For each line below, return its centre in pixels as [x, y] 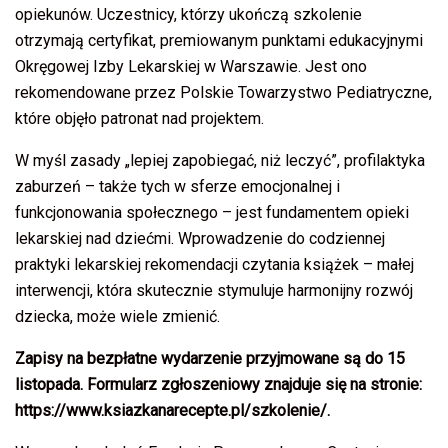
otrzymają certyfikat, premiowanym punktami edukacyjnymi [219, 41]
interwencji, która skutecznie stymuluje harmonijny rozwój [214, 291]
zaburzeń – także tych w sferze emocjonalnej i [177, 187]
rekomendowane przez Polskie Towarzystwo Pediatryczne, [223, 93]
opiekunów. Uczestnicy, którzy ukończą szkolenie [188, 15]
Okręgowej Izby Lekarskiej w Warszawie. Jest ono [191, 67]
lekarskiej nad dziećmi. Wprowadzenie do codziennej [200, 239]
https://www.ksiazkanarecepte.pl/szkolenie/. [172, 411]
